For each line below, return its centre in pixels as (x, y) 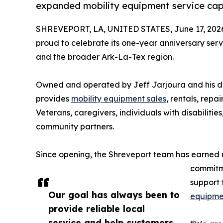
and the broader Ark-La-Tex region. (105, 57)
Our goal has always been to (114, 195)
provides (54, 99)
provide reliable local (97, 209)
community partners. (75, 127)
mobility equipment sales (119, 99)
